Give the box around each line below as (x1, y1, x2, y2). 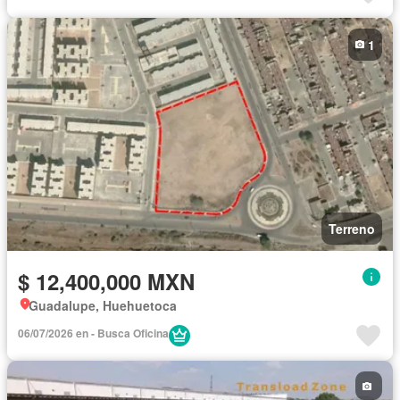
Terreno (329, 220, 375, 238)
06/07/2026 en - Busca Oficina (18, 325, 169, 342)
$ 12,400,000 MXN (18, 266, 195, 297)
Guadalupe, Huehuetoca (29, 296, 177, 315)
